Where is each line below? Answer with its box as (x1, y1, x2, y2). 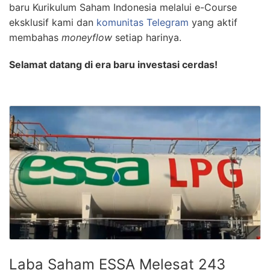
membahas (9, 31, 61, 43)
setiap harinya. (112, 31, 181, 43)
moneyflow (61, 31, 112, 43)
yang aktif (189, 16, 237, 28)
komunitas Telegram (96, 16, 189, 28)
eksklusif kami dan (9, 16, 96, 28)
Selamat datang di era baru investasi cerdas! (9, 58, 218, 71)
